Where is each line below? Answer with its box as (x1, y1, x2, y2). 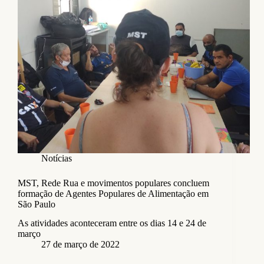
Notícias (41, 153, 72, 163)
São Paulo (18, 199, 55, 209)
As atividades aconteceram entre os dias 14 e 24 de (18, 218, 206, 229)
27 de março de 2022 (41, 239, 120, 250)
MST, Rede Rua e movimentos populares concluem (18, 177, 209, 188)
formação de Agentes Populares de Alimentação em (18, 188, 209, 199)
